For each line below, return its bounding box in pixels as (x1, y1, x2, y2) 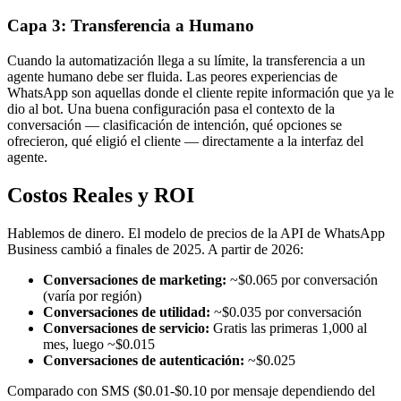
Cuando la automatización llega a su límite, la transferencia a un (7, 53, 365, 69)
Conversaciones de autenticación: (43, 352, 244, 368)
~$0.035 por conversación (210, 303, 362, 320)
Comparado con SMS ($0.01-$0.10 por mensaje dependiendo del (7, 382, 375, 398)
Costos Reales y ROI (7, 183, 194, 208)
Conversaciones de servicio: (43, 320, 209, 336)
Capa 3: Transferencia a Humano (7, 16, 254, 36)
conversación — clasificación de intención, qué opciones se (7, 117, 342, 133)
